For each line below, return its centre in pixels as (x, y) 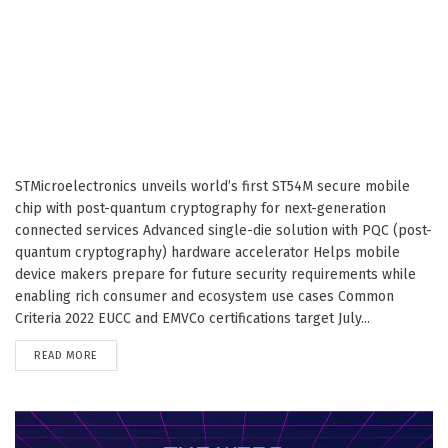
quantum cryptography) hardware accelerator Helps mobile (207, 252)
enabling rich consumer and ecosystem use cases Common (204, 296)
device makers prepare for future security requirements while (215, 274)
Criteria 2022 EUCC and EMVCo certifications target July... (192, 318)
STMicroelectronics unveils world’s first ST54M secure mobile (212, 186)
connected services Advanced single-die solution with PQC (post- (223, 230)
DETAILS (117, 354)
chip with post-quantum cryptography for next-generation (200, 208)
